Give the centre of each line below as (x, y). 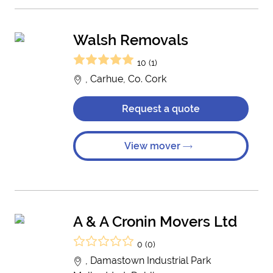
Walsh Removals (131, 40)
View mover (154, 146)
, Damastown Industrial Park (147, 261)
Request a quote (161, 109)
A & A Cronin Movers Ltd (155, 222)
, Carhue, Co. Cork (125, 79)
